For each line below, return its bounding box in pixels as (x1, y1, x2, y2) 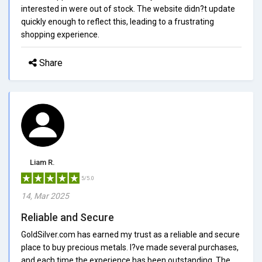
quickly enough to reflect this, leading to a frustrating (21, 16, 214, 26)
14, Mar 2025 (21, 191, 69, 201)
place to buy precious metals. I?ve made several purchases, (21, 242, 239, 252)
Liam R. (30, 157, 55, 167)
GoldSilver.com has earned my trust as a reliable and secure (21, 229, 240, 239)
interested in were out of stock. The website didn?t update (21, 4, 235, 13)
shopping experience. (21, 29, 99, 39)
